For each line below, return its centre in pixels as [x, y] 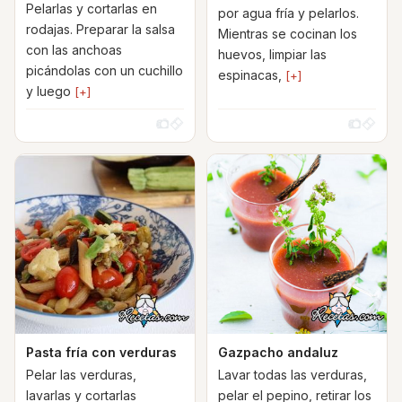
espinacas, [252, 75]
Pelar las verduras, [81, 375]
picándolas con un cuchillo [105, 70]
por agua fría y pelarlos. [288, 13]
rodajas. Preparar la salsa [100, 29]
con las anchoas [74, 50]
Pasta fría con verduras [101, 352]
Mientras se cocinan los [288, 34]
